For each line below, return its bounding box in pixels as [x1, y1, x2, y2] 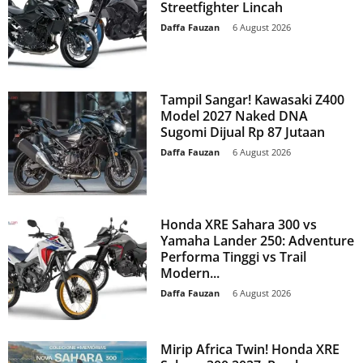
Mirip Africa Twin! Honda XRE [160, 340, 340, 358]
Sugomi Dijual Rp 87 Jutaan [160, 122, 326, 141]
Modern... [160, 263, 220, 282]
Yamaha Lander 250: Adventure [160, 231, 355, 250]
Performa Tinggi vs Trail [160, 247, 307, 266]
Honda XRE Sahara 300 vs [160, 215, 318, 233]
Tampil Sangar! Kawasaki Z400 [160, 90, 345, 109]
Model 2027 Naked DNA [160, 106, 309, 125]
